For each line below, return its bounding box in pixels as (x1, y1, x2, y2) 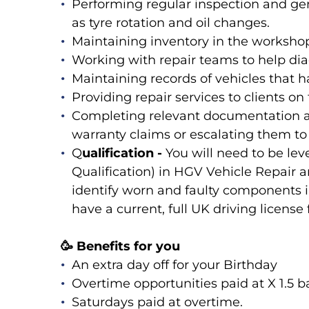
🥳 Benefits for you (61, 239, 180, 255)
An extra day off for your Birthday (72, 257, 281, 273)
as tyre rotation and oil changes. (72, 15, 270, 31)
